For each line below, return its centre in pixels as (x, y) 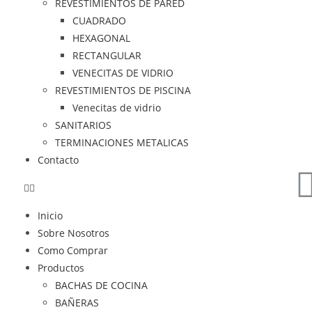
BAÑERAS (77, 303)
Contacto (58, 160)
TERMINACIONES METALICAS (122, 142)
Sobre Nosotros (73, 233)
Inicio (50, 216)
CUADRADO (99, 21)
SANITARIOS (83, 125)
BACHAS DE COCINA (101, 285)
